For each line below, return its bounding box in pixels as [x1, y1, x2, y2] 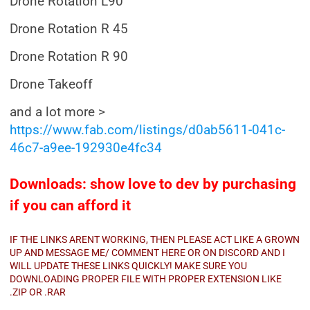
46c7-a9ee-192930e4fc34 [10, 140, 162, 156]
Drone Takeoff [10, 77, 93, 92]
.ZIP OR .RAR [10, 286, 66, 298]
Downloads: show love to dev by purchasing [10, 176, 296, 192]
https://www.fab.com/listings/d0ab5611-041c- [10, 122, 285, 138]
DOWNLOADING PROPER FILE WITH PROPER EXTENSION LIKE [10, 273, 282, 284]
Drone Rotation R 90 [10, 49, 128, 64]
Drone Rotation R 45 [10, 21, 128, 37]
